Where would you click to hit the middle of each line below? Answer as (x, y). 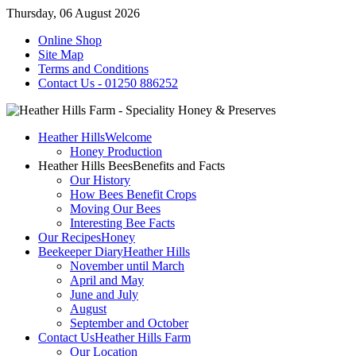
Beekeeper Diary (81, 252)
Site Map (61, 54)
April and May (107, 280)
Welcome (128, 137)
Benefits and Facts (179, 166)
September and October (129, 323)
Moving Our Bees (115, 209)
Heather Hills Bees (85, 166)
